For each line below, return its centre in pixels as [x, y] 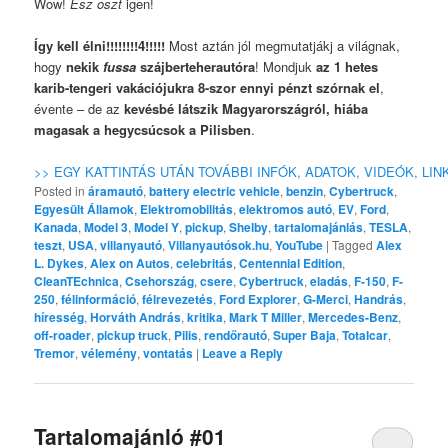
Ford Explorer [258, 299]
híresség [59, 317]
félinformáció [99, 299]
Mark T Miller [266, 317]
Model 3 [106, 227]
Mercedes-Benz [353, 317]
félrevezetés [178, 299]
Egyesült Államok [84, 209]
